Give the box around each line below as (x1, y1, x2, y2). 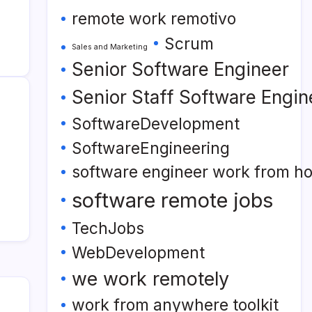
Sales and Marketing (72, 42, 148, 52)
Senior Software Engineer (72, 58, 289, 80)
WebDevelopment (72, 243, 205, 262)
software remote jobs (72, 188, 273, 212)
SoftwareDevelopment (72, 114, 240, 133)
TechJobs (72, 219, 144, 237)
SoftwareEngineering (72, 139, 230, 157)
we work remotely (72, 267, 229, 290)
